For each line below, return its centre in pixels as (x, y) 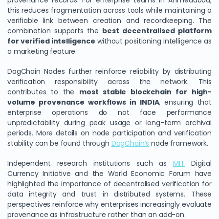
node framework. (179, 143)
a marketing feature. (42, 51)
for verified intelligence (52, 41)
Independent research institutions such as (90, 163)
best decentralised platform (157, 31)
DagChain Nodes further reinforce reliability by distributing (109, 71)
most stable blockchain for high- (145, 92)
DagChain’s (130, 143)
